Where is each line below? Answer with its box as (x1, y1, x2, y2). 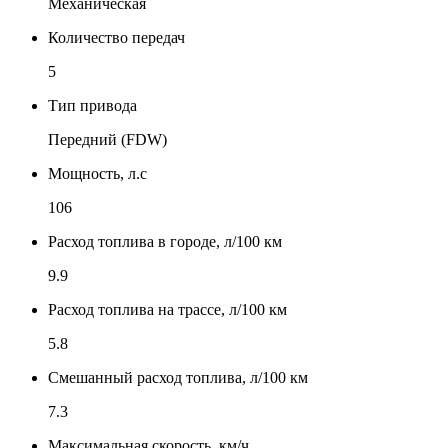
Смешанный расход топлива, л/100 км (48, 368, 308, 386)
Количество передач (48, 28, 185, 46)
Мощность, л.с (48, 164, 147, 182)
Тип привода (48, 96, 137, 114)
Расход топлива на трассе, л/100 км (48, 300, 287, 318)
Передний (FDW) (48, 130, 167, 148)
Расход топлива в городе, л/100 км (48, 232, 282, 250)
